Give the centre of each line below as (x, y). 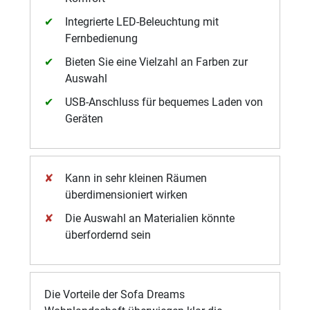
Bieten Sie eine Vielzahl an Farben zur (157, 62)
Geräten (84, 119)
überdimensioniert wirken (127, 195)
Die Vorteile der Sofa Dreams (115, 294)
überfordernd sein (108, 235)
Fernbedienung (102, 38)
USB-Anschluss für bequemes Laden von (164, 102)
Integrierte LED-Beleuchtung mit (142, 22)
